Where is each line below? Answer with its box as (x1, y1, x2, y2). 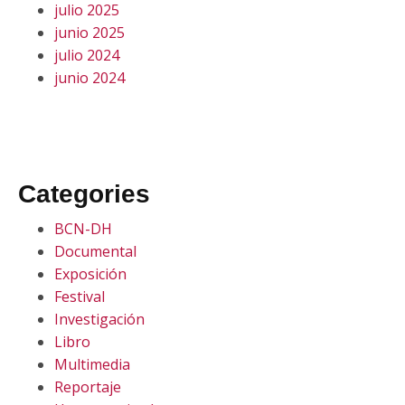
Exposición (54, 264, 127, 284)
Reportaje (54, 377, 121, 397)
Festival (54, 287, 105, 306)
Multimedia (54, 354, 130, 374)
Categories (18, 180, 150, 208)
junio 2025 (54, 23, 125, 42)
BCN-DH (54, 219, 112, 239)
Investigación (54, 309, 145, 329)
